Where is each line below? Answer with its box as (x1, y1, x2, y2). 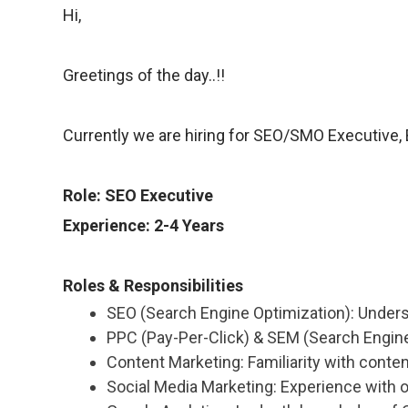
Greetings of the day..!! (62, 66, 225, 86)
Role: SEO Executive (62, 186, 213, 206)
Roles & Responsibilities (62, 276, 247, 296)
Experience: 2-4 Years (62, 216, 224, 236)
